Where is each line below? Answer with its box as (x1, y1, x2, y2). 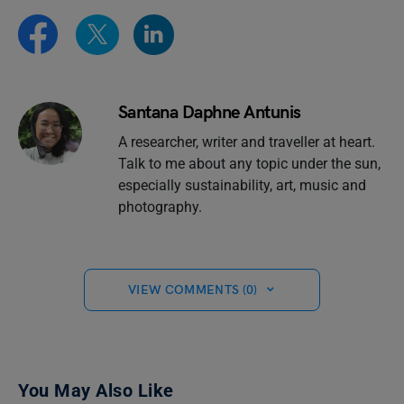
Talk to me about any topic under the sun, (117, 154, 381, 172)
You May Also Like (18, 379, 174, 401)
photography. (117, 197, 202, 216)
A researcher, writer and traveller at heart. (117, 133, 375, 151)
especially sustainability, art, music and (117, 176, 366, 194)
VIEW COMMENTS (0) (127, 281, 258, 298)
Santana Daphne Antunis (117, 101, 301, 124)
